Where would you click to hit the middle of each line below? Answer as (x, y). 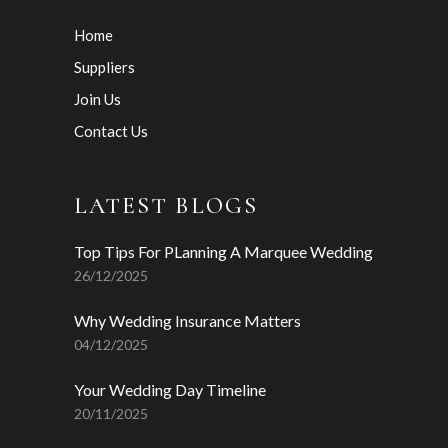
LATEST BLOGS (166, 206)
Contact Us (111, 131)
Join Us (97, 99)
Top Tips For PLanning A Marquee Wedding (223, 251)
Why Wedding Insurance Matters (187, 320)
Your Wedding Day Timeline (170, 389)
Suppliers (104, 67)
